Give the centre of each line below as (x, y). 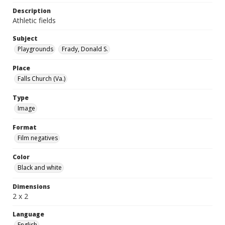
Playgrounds (35, 49)
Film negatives (38, 138)
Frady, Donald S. (85, 49)
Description (32, 11)
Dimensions (31, 187)
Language (28, 214)
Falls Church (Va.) (41, 79)
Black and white (40, 167)
